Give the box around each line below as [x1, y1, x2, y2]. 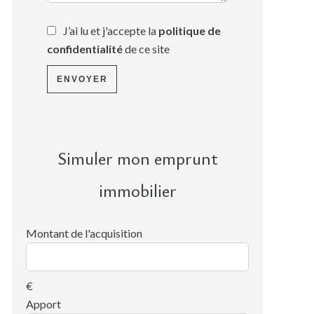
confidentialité [47, 41, 123, 55]
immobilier [98, 178, 177, 202]
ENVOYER [56, 74, 108, 84]
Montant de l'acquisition [26, 226, 142, 240]
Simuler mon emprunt [57, 146, 218, 170]
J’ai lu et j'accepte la [63, 23, 158, 37]
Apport [26, 296, 61, 310]
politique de [158, 23, 221, 37]
